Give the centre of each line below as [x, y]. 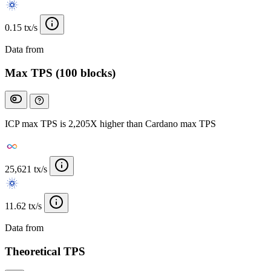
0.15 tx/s [21, 28]
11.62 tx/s [23, 206]
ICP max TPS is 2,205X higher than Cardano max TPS [110, 124]
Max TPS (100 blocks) [60, 73]
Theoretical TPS [45, 252]
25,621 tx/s [26, 169]
